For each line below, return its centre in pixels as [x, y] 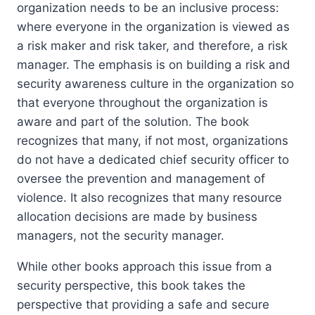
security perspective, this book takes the [131, 286]
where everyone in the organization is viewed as [153, 27]
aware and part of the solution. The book [133, 122]
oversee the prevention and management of [141, 179]
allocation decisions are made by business [137, 217]
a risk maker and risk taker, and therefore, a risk [152, 46]
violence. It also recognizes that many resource [149, 198]
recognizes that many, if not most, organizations [153, 141]
